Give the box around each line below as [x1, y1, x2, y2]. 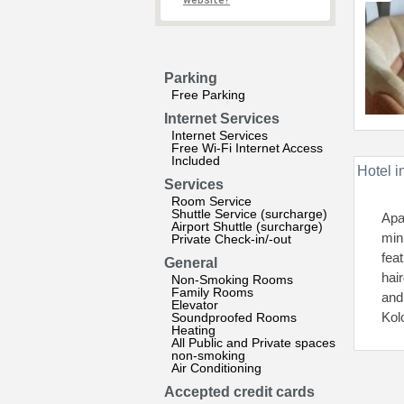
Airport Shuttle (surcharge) [171, 219, 323, 234]
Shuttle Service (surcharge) [171, 207, 327, 221]
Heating [171, 323, 216, 337]
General [164, 255, 217, 271]
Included [171, 153, 220, 168]
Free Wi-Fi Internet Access [171, 141, 323, 155]
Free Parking [171, 87, 245, 102]
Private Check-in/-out [171, 232, 291, 246]
